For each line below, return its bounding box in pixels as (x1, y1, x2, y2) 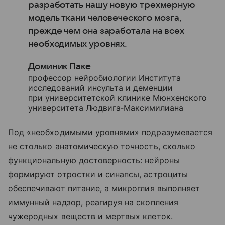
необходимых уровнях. (28, 39, 128, 49)
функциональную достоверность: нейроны (8, 155, 180, 165)
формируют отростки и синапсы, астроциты (8, 169, 188, 179)
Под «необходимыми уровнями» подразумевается (8, 127, 213, 137)
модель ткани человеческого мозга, (28, 13, 182, 23)
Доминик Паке (28, 61, 91, 71)
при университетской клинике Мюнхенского (28, 92, 207, 103)
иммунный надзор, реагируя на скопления (8, 197, 178, 207)
